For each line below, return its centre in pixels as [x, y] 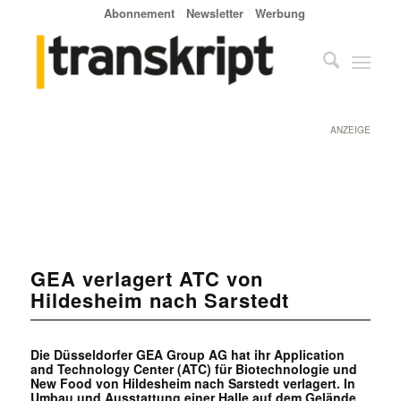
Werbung [281, 13]
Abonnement [140, 13]
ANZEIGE [351, 130]
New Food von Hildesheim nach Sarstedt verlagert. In [192, 383]
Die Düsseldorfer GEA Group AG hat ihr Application [187, 354]
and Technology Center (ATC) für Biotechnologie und [193, 368]
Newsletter [215, 13]
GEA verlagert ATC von [146, 278]
